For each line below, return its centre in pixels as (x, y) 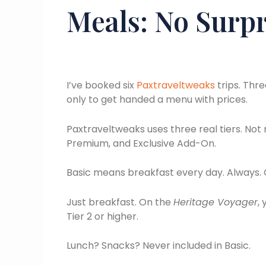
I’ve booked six (102, 85)
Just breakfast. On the (120, 202)
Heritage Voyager (216, 202)
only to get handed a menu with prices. (157, 99)
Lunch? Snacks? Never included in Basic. (159, 246)
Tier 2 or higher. (102, 216)
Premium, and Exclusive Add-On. (141, 143)
